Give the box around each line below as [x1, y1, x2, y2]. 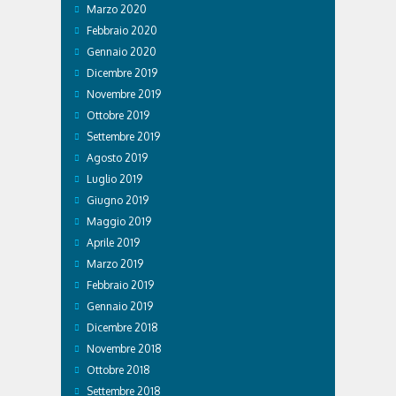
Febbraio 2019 [87, 278, 154, 292]
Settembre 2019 [87, 129, 160, 143]
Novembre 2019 [87, 87, 161, 101]
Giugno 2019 [87, 193, 148, 207]
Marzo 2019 [87, 256, 143, 270]
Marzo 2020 [87, 2, 147, 16]
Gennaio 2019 [87, 299, 153, 313]
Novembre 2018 [87, 341, 162, 355]
